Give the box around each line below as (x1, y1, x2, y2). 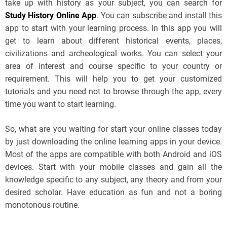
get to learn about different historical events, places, (5, 36, 222, 46)
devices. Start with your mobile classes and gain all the (5, 162, 222, 172)
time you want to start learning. (5, 99, 116, 109)
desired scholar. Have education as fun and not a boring (5, 187, 222, 198)
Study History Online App (5, 11, 97, 21)
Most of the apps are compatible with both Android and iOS (5, 149, 222, 160)
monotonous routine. (5, 200, 80, 210)
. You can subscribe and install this (96, 11, 222, 21)
